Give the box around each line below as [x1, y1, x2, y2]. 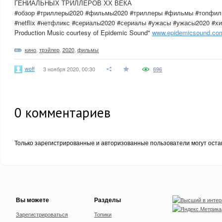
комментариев [22, 104, 111, 121]
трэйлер [39, 46, 59, 54]
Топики [94, 210, 111, 218]
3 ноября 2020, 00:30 [43, 65, 95, 73]
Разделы [94, 195, 121, 204]
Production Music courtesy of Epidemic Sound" [14, 28, 152, 37]
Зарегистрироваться [16, 210, 68, 218]
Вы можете [16, 195, 49, 204]
